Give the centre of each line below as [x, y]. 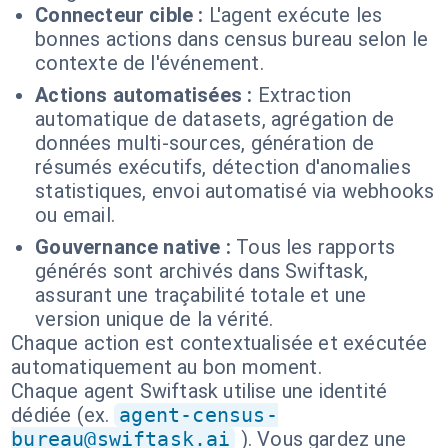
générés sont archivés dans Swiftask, [201, 271]
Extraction [304, 95]
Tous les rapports [316, 247]
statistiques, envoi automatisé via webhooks [235, 191]
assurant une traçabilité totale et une [201, 295]
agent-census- [198, 415]
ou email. [75, 215]
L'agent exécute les [295, 15]
